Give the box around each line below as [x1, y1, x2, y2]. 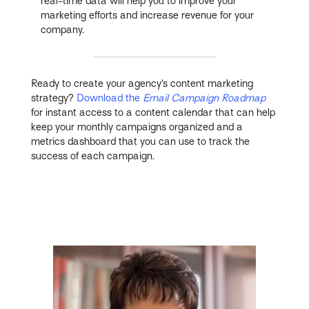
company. [41, 23, 85, 35]
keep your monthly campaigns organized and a [31, 121, 243, 132]
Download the [77, 92, 143, 103]
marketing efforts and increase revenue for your [41, 9, 255, 21]
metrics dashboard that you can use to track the [31, 135, 250, 147]
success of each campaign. [31, 150, 155, 161]
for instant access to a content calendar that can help [31, 106, 276, 118]
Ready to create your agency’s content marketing [31, 77, 254, 89]
